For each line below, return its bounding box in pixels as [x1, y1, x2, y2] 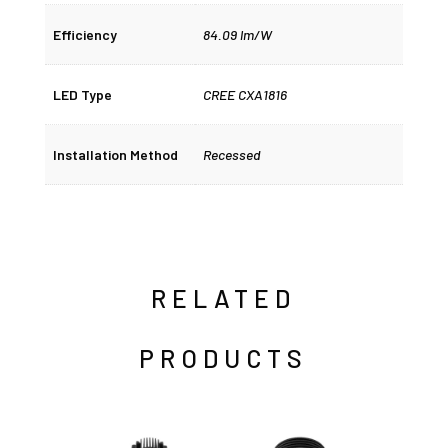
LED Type [53, 86, 112, 104]
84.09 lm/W [203, 26, 272, 44]
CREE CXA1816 [203, 86, 287, 104]
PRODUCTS [139, 342, 309, 373]
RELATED [151, 282, 297, 313]
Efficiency [53, 26, 117, 44]
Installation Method [53, 146, 178, 164]
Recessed [203, 146, 261, 164]
